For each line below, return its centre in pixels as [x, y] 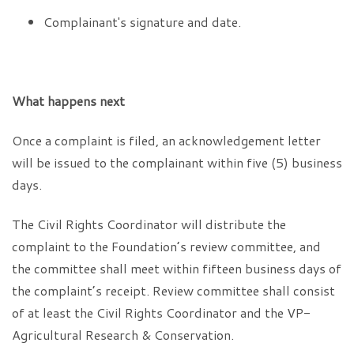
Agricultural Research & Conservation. [123, 335]
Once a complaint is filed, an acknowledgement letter [166, 140]
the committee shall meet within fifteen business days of [177, 268]
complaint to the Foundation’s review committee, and [166, 246]
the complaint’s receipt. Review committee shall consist [173, 290]
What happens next [68, 101]
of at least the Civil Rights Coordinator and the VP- [161, 313]
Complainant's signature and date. [142, 22]
